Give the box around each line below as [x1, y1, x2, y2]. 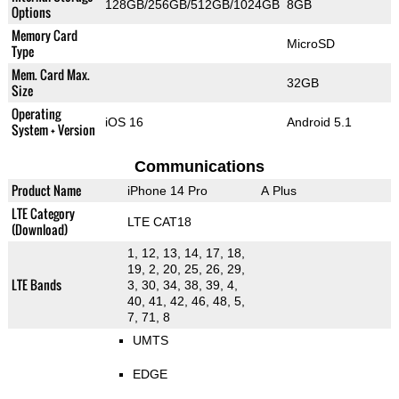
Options [11, 3, 51, 22]
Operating [11, 104, 61, 124]
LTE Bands [11, 275, 61, 295]
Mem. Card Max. [11, 65, 90, 85]
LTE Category [11, 204, 75, 224]
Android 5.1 [286, 115, 352, 130]
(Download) [11, 220, 68, 240]
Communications [134, 158, 265, 176]
